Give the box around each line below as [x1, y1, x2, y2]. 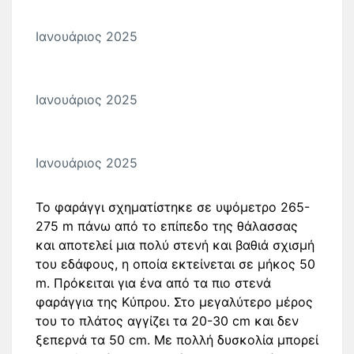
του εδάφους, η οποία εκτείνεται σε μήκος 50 [36, 256, 315, 272]
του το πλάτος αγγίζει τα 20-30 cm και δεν [36, 313, 299, 329]
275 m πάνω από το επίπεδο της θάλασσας [36, 218, 298, 234]
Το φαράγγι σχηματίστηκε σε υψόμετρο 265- [36, 199, 310, 215]
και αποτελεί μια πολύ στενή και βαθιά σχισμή [36, 237, 314, 253]
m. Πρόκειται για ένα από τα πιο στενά [36, 275, 271, 291]
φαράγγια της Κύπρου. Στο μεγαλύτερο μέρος [36, 294, 313, 310]
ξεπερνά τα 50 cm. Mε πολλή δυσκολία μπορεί [36, 332, 318, 348]
